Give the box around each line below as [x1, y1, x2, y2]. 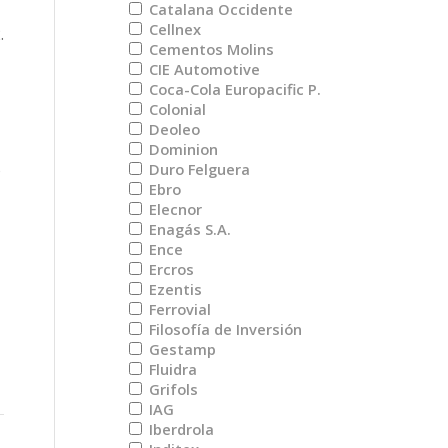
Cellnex [145, 19, 202, 39]
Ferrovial [145, 299, 212, 319]
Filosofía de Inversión [145, 319, 303, 339]
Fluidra [145, 359, 198, 379]
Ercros [145, 259, 195, 279]
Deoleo [145, 119, 201, 139]
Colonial [145, 99, 207, 119]
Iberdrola [145, 419, 215, 439]
